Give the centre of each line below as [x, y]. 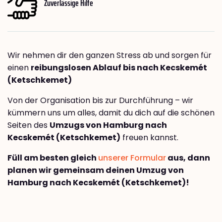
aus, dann [188, 158]
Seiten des [28, 125]
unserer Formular [132, 158]
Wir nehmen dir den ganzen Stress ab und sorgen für [110, 55]
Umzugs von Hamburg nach [108, 125]
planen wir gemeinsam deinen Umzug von [96, 170]
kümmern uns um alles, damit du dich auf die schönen [111, 112]
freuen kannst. [149, 137]
